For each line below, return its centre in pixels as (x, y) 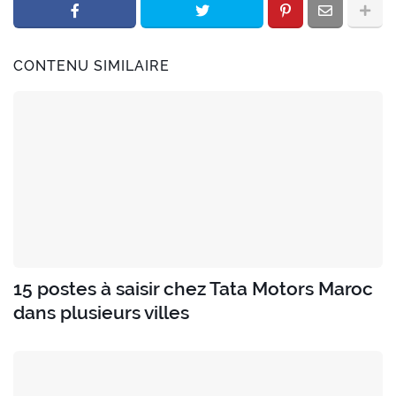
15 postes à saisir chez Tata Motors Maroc (193, 289)
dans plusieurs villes (101, 313)
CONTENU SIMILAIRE (91, 66)
